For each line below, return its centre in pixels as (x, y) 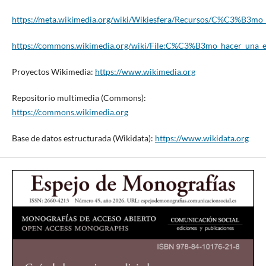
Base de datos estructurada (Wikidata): (83, 138)
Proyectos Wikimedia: (53, 71)
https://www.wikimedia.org (145, 71)
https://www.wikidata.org (202, 138)
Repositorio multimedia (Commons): (79, 97)
